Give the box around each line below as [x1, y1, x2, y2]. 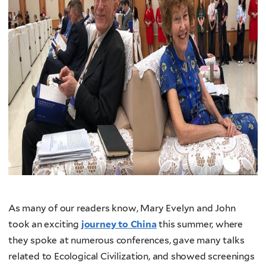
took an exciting [8, 218, 81, 230]
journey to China [81, 218, 157, 230]
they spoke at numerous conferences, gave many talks [8, 235, 245, 246]
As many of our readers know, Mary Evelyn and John [8, 202, 236, 214]
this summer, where [156, 218, 243, 230]
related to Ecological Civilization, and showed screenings [8, 251, 255, 262]
